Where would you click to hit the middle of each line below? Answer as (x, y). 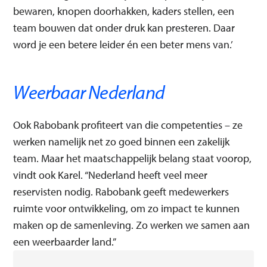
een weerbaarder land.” (65, 241)
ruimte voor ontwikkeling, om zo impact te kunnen (127, 208)
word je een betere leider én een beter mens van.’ (123, 44)
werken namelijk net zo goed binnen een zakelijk (122, 141)
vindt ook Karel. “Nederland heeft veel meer (111, 175)
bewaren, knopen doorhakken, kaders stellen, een (124, 11)
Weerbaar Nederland (89, 91)
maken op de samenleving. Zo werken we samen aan (132, 225)
